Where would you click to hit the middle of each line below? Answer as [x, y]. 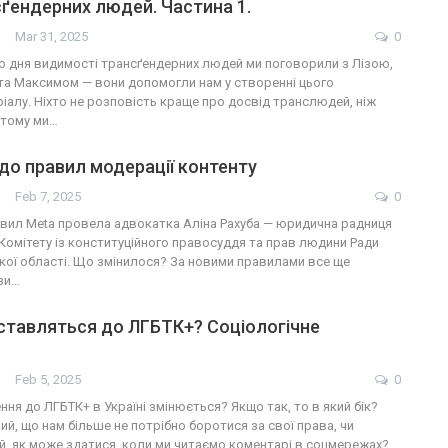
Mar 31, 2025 [51, 37]
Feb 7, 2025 [48, 197]
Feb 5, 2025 [48, 380]
